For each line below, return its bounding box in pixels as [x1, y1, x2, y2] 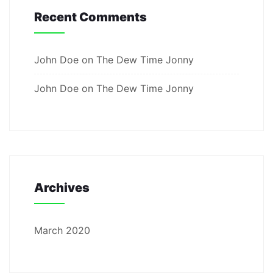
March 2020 [34, 224, 90, 236]
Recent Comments [34, 10, 147, 24]
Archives [34, 180, 90, 195]
